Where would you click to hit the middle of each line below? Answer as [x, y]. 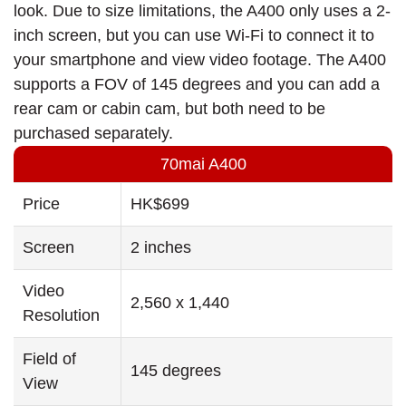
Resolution [61, 316]
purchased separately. [93, 134]
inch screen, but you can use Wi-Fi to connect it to [194, 36]
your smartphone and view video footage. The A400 [200, 60]
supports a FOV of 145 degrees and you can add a [197, 85]
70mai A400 [203, 164]
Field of [49, 359]
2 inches [161, 248]
